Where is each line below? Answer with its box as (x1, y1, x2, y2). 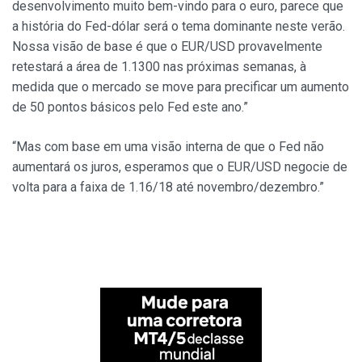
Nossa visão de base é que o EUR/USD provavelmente (12, 39, 322, 55)
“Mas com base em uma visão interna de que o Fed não (12, 139, 324, 155)
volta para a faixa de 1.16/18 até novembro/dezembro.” (12, 179, 324, 196)
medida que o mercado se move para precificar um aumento (12, 79, 349, 95)
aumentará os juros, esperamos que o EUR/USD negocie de (12, 159, 347, 175)
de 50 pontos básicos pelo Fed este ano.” (12, 99, 248, 116)
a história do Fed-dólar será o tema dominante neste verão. (12, 19, 345, 35)
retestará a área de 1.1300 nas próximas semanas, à (12, 59, 306, 75)
